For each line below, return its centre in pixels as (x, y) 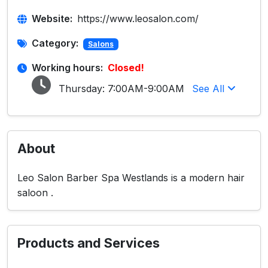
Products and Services (89, 243)
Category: (55, 43)
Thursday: (82, 89)
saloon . (35, 193)
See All (210, 89)
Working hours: (67, 68)
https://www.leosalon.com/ (138, 19)
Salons (100, 44)
